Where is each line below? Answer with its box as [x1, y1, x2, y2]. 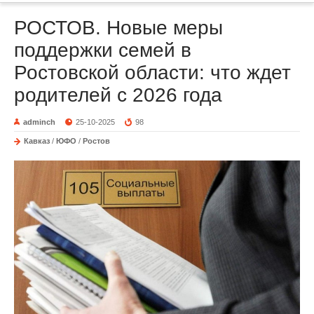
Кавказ [24, 136, 50, 145]
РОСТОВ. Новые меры [14, 16, 223, 39]
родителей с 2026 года [14, 83, 222, 106]
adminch [23, 117, 55, 126]
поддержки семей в [14, 39, 191, 61]
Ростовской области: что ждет [14, 61, 291, 83]
